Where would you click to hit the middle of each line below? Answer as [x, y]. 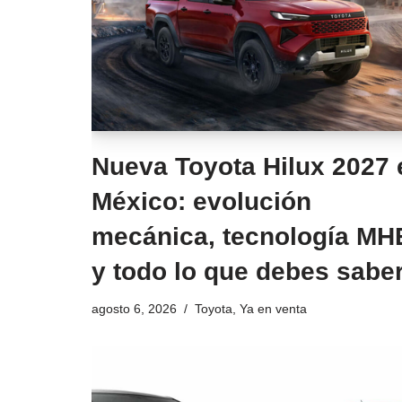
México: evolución [201, 202]
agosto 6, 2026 [134, 309]
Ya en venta [273, 309]
